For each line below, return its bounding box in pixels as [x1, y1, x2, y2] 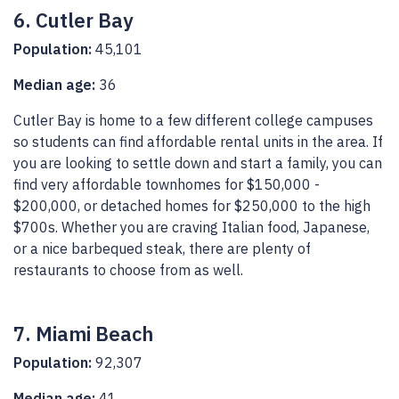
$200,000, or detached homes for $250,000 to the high [13, 197, 370, 216]
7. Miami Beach [13, 321, 153, 347]
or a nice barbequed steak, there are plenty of [13, 240, 311, 258]
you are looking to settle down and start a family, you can [13, 154, 382, 173]
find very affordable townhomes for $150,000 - [13, 175, 320, 194]
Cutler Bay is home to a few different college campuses [13, 111, 373, 130]
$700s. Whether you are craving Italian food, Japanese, [13, 218, 370, 237]
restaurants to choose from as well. [13, 261, 243, 280]
